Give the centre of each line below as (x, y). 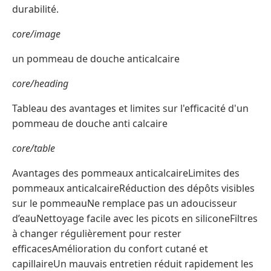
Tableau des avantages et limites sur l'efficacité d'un (130, 108)
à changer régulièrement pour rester (97, 233)
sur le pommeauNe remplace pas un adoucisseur (125, 203)
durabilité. (35, 9)
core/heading (40, 83)
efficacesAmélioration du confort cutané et (110, 248)
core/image (36, 34)
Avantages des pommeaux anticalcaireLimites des (126, 173)
